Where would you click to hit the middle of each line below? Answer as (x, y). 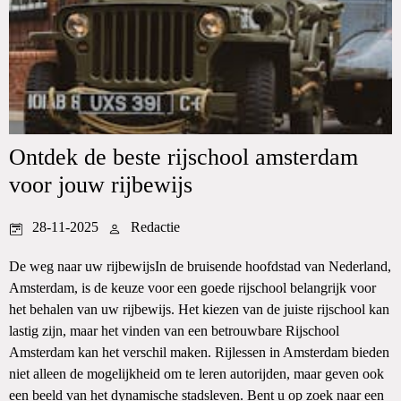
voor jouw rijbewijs (101, 185)
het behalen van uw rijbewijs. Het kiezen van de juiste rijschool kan (199, 309)
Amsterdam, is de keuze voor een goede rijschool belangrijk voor (192, 288)
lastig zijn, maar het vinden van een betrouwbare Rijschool (174, 331)
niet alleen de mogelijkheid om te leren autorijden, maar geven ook (196, 374)
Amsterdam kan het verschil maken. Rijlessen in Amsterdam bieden (199, 352)
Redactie (155, 227)
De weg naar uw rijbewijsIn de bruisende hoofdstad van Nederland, (200, 266)
